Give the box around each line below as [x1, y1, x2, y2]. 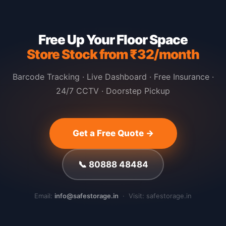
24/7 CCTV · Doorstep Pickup [56, 86, 170, 96]
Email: [34, 192, 54, 200]
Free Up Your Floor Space [38, 32, 188, 47]
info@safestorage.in [54, 192, 119, 200]
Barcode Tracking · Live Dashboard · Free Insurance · [12, 72, 214, 82]
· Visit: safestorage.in [119, 192, 192, 200]
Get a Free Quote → [72, 128, 154, 138]
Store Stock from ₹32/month [27, 46, 199, 62]
